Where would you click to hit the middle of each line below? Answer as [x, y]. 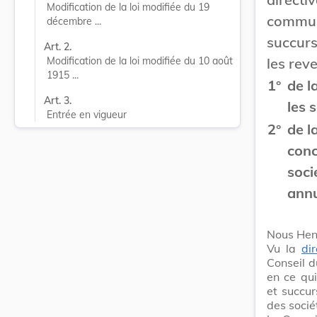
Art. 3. [58, 100]
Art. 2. [58, 47]
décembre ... [74, 21]
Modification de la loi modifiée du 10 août [140, 61]
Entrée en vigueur [87, 115]
